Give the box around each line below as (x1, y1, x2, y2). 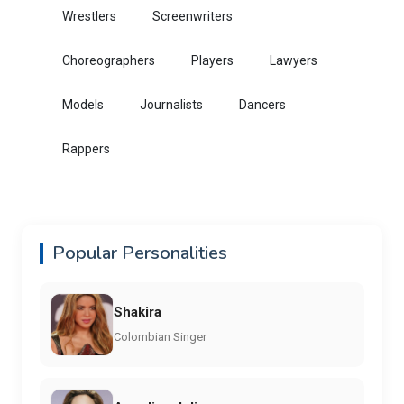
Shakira (114, 303, 161, 320)
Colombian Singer (114, 329, 207, 344)
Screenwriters (152, 9, 233, 24)
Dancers (239, 97, 286, 113)
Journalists (140, 97, 203, 113)
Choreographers (62, 53, 155, 69)
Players (191, 53, 234, 69)
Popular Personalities (52, 241, 227, 266)
